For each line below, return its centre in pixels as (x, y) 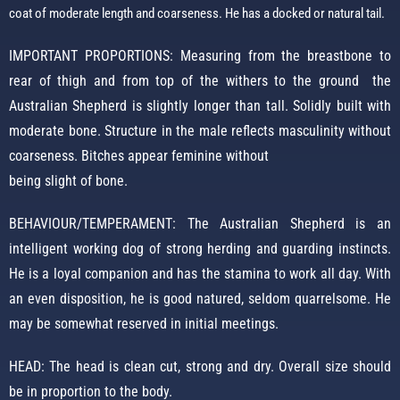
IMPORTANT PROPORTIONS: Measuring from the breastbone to (200, 56)
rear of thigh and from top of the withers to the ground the (200, 81)
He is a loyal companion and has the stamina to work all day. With (200, 274)
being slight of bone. (68, 181)
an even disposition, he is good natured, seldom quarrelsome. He (200, 299)
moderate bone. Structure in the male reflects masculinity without (200, 131)
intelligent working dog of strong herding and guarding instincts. (200, 249)
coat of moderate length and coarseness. (117, 14)
